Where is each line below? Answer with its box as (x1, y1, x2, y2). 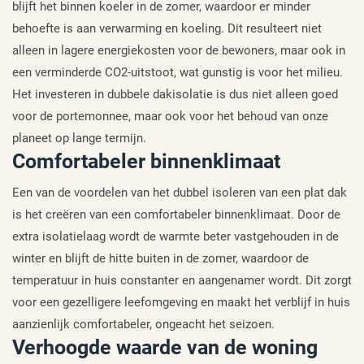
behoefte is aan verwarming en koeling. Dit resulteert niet (12, 21, 322, 37)
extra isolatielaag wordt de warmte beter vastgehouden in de (12, 229, 339, 245)
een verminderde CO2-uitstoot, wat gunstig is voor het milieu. (12, 65, 343, 80)
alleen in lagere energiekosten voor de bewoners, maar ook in (12, 43, 345, 58)
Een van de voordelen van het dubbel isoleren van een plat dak (12, 185, 347, 201)
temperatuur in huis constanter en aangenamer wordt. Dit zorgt (12, 273, 352, 288)
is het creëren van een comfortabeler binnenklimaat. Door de (12, 207, 340, 223)
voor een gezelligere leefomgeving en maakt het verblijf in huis (12, 295, 350, 310)
